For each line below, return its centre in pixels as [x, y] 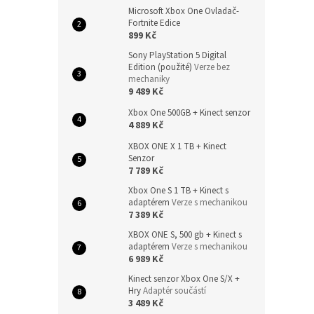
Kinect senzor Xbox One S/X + [184, 279]
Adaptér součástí [175, 291]
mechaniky [149, 79]
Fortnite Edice [154, 23]
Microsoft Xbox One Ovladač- [184, 11]
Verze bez [212, 67]
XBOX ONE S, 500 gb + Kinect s [185, 235]
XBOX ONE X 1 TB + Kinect [177, 146]
